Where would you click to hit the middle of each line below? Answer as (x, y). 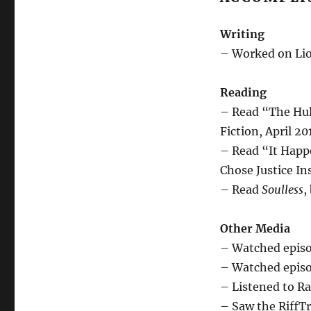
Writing (242, 34)
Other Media (255, 228)
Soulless (282, 190)
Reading (243, 92)
